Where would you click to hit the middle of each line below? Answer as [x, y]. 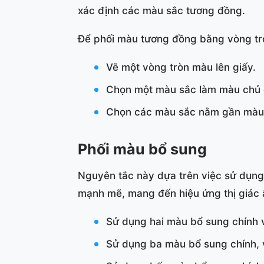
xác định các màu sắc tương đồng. [161, 11]
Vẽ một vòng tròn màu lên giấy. [181, 67]
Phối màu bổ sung [142, 149]
